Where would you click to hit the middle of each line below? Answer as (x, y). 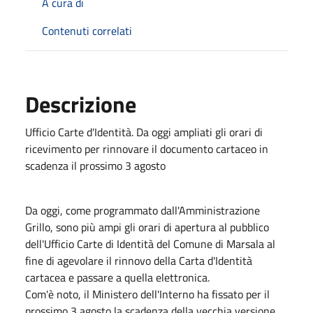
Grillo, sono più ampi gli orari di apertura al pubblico (147, 227)
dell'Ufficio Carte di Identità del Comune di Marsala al (150, 243)
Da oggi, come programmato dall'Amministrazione (143, 210)
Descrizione (81, 104)
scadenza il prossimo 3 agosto (95, 165)
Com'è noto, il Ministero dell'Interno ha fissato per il (147, 294)
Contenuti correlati (87, 30)
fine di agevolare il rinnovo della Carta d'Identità (139, 260)
